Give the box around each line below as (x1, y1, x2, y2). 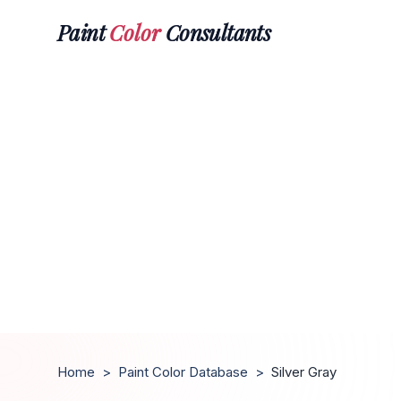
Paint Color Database (118, 363, 248, 380)
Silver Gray (271, 363, 337, 380)
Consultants (160, 17, 271, 47)
